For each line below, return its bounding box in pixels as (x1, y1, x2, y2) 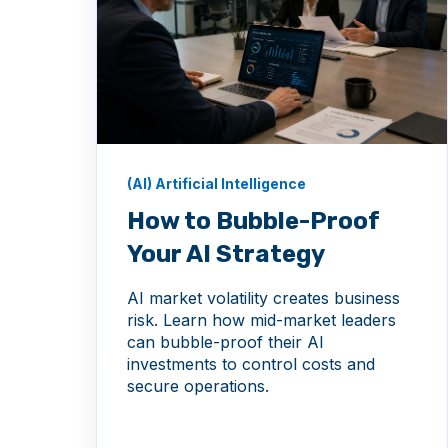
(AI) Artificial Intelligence (127, 175, 306, 193)
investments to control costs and (127, 354, 375, 375)
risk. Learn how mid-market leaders (127, 310, 396, 331)
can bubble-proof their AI (127, 332, 324, 353)
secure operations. (127, 376, 269, 397)
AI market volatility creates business (127, 288, 400, 309)
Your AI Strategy (127, 240, 325, 269)
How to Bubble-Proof (127, 207, 380, 236)
